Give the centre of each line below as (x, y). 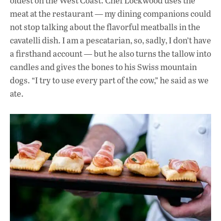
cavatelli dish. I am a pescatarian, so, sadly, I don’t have (110, 40)
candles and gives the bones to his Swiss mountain (103, 67)
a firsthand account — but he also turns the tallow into (110, 54)
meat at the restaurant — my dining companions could (110, 14)
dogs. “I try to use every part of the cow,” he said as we (109, 80)
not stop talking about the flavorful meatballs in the (105, 27)
